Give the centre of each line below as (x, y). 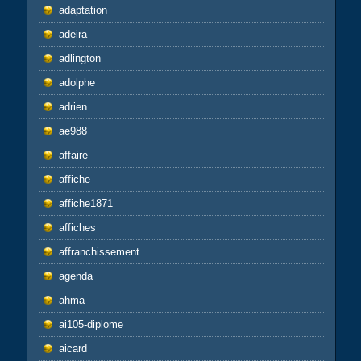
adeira (73, 34)
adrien (73, 107)
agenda (75, 276)
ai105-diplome (91, 324)
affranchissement (99, 252)
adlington (79, 58)
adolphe (77, 83)
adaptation (83, 10)
